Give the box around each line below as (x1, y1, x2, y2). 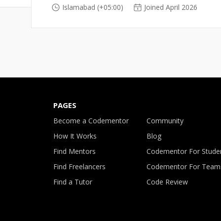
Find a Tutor (53, 177, 93, 187)
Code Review (147, 177, 188, 187)
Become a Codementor (53, 116, 129, 126)
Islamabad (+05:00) (62, 2, 123, 12)
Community (147, 116, 184, 126)
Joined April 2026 (144, 2, 197, 12)
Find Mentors (53, 147, 96, 156)
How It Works (53, 131, 97, 141)
